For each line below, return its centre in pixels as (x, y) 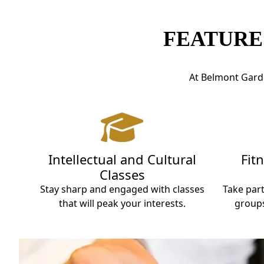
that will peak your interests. (122, 203)
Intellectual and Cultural (122, 159)
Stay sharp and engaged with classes (122, 189)
